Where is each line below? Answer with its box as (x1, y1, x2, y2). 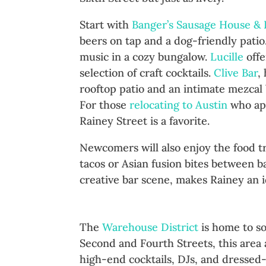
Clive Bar (214, 66, 258, 80)
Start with (80, 18, 132, 32)
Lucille (210, 50, 244, 64)
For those (80, 98, 130, 112)
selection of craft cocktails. (80, 66, 214, 80)
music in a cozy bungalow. (80, 50, 211, 64)
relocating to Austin (129, 98, 228, 112)
